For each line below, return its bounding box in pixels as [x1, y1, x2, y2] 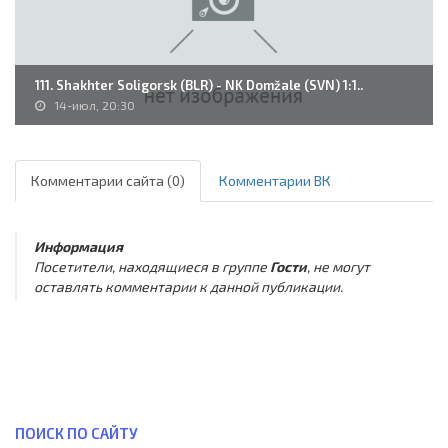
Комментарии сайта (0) [31, 172, 185, 190]
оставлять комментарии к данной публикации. [33, 277, 343, 295]
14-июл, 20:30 [54, 98, 135, 113]
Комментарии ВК [219, 172, 331, 190]
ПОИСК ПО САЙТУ [15, 423, 138, 442]
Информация [33, 237, 123, 255]
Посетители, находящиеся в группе [33, 257, 270, 275]
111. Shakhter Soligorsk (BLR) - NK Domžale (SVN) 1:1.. [35, 77, 363, 94]
